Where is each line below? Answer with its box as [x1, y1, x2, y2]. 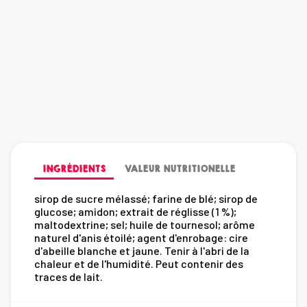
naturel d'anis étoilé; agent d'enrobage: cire [34, 230, 248, 244]
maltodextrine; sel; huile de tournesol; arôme [34, 217, 255, 231]
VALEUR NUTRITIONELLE [124, 162, 236, 175]
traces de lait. [34, 269, 103, 283]
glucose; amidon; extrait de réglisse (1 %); [34, 204, 236, 218]
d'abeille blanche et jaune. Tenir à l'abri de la [34, 243, 249, 257]
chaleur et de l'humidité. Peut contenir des [34, 256, 243, 270]
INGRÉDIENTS [42, 162, 106, 175]
